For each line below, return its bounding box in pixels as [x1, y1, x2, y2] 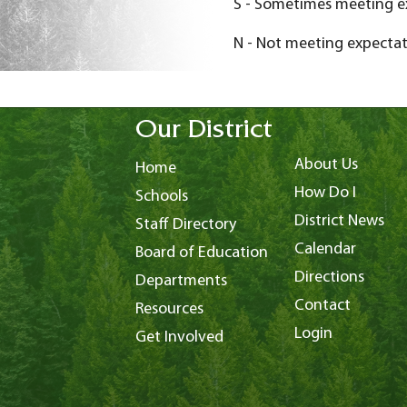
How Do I [293, 184, 356, 202]
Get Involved [134, 328, 223, 346]
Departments [134, 272, 227, 290]
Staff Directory [134, 215, 236, 233]
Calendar [293, 240, 356, 258]
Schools [134, 187, 188, 205]
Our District [134, 118, 273, 146]
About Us [293, 155, 358, 174]
